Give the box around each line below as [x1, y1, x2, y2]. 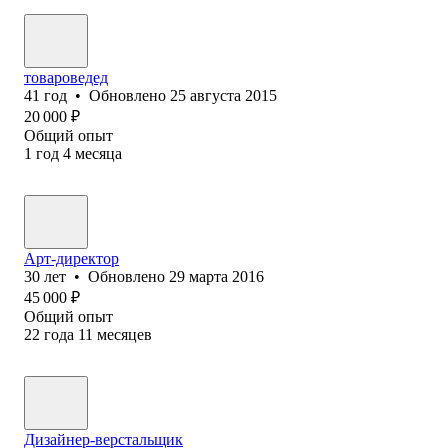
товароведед [24, 68, 108, 86]
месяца [75, 144, 122, 162]
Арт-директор [24, 249, 119, 267]
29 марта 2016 [169, 267, 264, 285]
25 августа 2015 [170, 86, 277, 104]
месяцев [97, 325, 152, 343]
